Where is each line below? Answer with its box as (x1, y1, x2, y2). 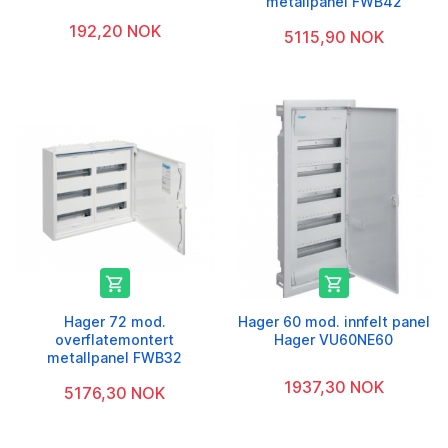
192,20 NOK (68, 21, 161, 42)
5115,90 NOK (283, 27, 384, 48)
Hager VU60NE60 (274, 331, 393, 349)
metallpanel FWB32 (47, 349, 182, 367)
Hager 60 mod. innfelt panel (237, 313, 430, 331)
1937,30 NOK (283, 377, 384, 398)
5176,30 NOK (64, 383, 165, 404)
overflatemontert (55, 331, 174, 349)
